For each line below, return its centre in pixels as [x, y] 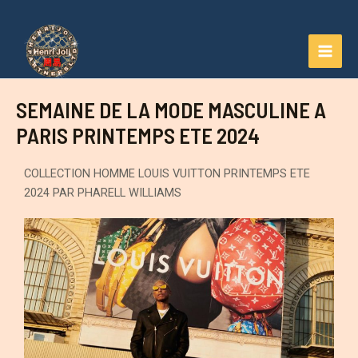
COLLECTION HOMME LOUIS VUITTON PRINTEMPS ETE [167, 173]
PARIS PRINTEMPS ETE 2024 [138, 135]
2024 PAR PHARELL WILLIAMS [103, 192]
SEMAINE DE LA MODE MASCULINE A [171, 109]
